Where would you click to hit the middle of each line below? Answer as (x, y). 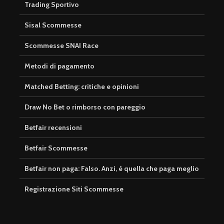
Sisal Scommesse (53, 25)
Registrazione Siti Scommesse (74, 189)
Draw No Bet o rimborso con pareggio (85, 107)
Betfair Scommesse (56, 148)
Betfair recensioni (53, 128)
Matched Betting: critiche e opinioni (82, 87)
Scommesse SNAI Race (61, 46)
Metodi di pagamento (59, 66)
